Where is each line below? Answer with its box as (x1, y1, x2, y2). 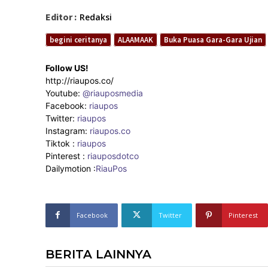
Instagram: (45, 125, 90, 136)
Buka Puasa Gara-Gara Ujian (164, 34, 262, 45)
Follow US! (45, 62, 89, 73)
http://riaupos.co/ (45, 75, 114, 86)
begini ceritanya (50, 34, 107, 45)
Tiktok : (45, 138, 77, 148)
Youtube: (45, 87, 83, 98)
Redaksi (80, 11, 112, 23)
